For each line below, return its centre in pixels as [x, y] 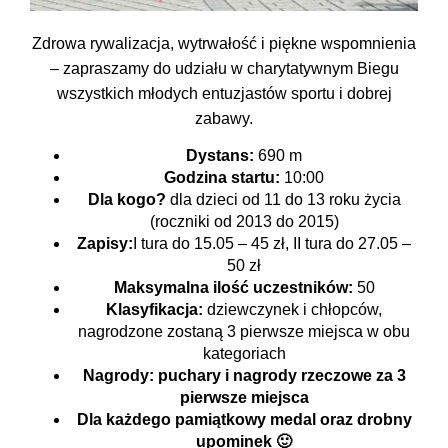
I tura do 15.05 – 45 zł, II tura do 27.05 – [272, 244]
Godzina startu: [224, 178]
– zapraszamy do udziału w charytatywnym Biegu [224, 68]
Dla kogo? [128, 200]
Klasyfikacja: [156, 310]
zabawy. [224, 118]
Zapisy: [105, 244]
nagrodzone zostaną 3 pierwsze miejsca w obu [244, 332]
